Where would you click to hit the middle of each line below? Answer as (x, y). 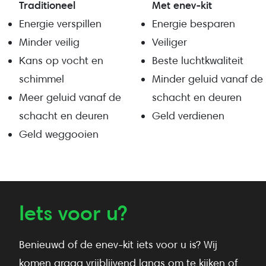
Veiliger (170, 42)
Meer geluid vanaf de (70, 97)
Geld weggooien (59, 134)
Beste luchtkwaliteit (198, 61)
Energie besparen (194, 24)
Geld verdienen (188, 116)
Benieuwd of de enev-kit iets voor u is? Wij (118, 245)
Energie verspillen (60, 24)
